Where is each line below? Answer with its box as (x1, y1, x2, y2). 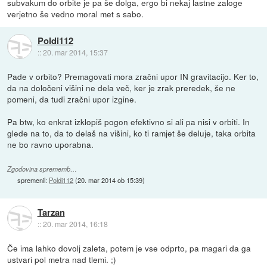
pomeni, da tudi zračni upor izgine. (7, 92, 137, 105)
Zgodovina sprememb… (7, 164, 77, 173)
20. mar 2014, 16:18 (42, 219, 108, 229)
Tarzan (37, 206, 65, 219)
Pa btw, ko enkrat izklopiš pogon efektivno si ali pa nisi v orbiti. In (7, 115, 250, 128)
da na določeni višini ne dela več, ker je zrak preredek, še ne (7, 81, 236, 94)
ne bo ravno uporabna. (7, 138, 94, 150)
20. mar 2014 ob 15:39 (77, 175, 143, 185)
